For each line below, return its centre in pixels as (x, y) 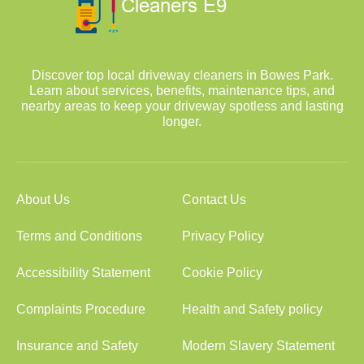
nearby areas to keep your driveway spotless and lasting (182, 106)
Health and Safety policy (252, 309)
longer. (182, 121)
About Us (43, 199)
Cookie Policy (222, 273)
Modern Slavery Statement (258, 346)
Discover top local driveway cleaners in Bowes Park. (182, 75)
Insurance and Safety (77, 346)
